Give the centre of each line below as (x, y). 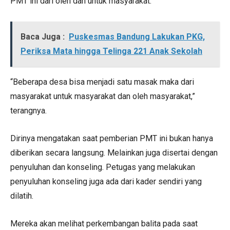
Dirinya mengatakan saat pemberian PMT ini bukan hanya (112, 138)
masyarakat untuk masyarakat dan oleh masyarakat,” (103, 96)
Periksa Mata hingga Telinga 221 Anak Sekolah (111, 51)
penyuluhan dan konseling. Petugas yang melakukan (103, 167)
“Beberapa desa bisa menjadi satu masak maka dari (102, 82)
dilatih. (22, 196)
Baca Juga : (43, 36)
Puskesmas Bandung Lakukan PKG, (137, 36)
